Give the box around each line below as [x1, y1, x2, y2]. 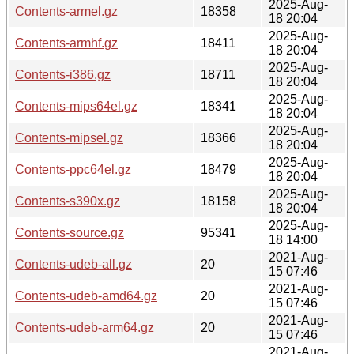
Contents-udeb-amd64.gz [15, 288, 157, 303]
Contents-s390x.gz [15, 194, 120, 208]
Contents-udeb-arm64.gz [15, 320, 154, 334]
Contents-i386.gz [15, 67, 111, 81]
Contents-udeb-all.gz [15, 257, 132, 271]
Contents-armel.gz [15, 4, 118, 18]
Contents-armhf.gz [15, 36, 118, 50]
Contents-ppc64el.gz [15, 162, 131, 176]
